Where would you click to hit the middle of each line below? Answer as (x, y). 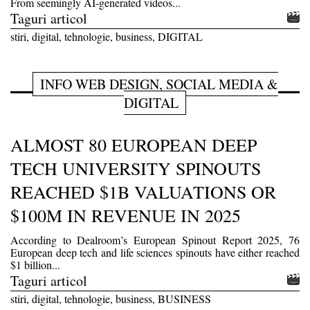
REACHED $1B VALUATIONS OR (143, 191)
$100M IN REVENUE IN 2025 (126, 215)
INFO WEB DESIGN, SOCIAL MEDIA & (159, 84)
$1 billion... (35, 264)
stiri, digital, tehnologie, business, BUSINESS (111, 298)
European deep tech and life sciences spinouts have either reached (155, 252)
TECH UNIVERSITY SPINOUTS (136, 168)
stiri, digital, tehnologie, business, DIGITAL (107, 36)
